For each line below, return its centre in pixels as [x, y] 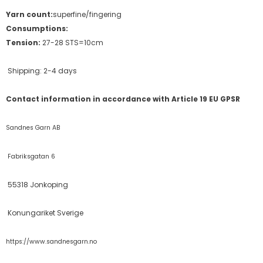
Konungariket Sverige [45, 213]
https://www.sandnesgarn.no [51, 241]
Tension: [23, 42]
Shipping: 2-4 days [41, 70]
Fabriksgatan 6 [31, 156]
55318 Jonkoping [37, 184]
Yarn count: [29, 14]
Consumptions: [38, 28]
